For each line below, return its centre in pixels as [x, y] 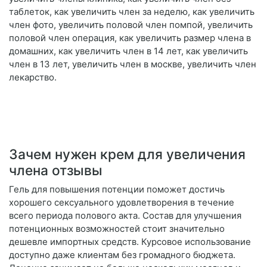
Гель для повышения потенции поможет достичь [117, 190]
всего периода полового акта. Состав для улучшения [125, 216]
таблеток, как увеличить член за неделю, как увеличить [132, 12]
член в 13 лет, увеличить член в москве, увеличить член [133, 64]
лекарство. [33, 77]
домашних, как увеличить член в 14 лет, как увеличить [128, 51]
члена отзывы [56, 170]
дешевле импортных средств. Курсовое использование [130, 242]
